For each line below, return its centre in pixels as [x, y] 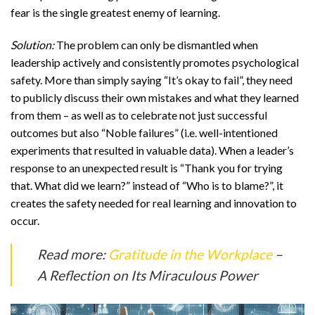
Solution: [32, 45]
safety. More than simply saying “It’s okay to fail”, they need [152, 80]
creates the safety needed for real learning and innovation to [154, 203]
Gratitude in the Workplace [190, 255]
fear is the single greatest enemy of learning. [115, 13]
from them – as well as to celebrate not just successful [139, 115]
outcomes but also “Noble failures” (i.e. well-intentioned [144, 133]
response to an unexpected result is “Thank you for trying [147, 168]
